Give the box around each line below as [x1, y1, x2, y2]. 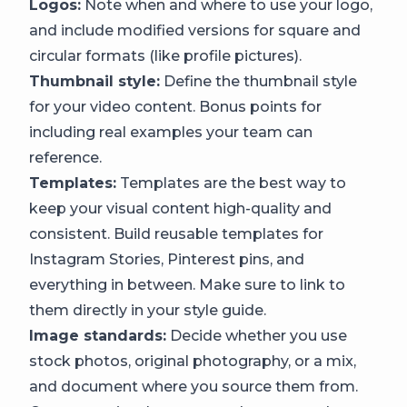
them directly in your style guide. [29, 301, 266, 319]
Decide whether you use [166, 326, 347, 344]
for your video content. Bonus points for [29, 97, 322, 115]
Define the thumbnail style [160, 72, 357, 90]
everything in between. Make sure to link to [29, 275, 345, 293]
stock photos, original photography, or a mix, [29, 352, 356, 370]
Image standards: [29, 326, 166, 344]
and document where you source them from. [29, 377, 358, 395]
